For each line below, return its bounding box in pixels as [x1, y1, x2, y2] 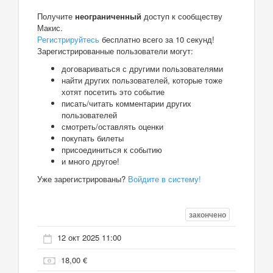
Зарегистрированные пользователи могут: [37, 44, 193, 57]
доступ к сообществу [141, 10, 222, 22]
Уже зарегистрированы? [37, 172, 128, 185]
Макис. [37, 21, 63, 34]
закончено [189, 209, 226, 221]
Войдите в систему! [128, 172, 201, 185]
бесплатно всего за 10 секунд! [99, 33, 214, 45]
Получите [37, 10, 75, 22]
